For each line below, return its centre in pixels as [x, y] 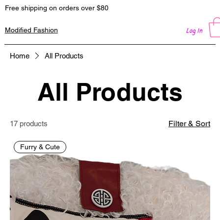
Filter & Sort [189, 123]
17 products [29, 123]
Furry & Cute [40, 147]
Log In [194, 30]
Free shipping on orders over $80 [56, 8]
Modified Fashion [31, 30]
